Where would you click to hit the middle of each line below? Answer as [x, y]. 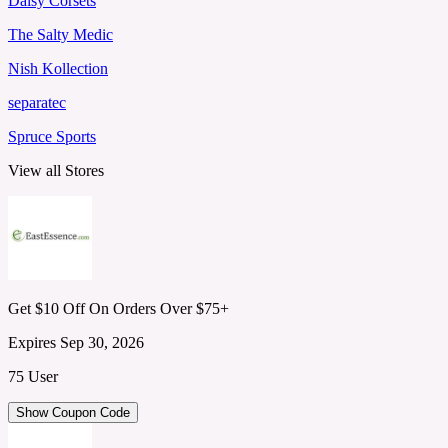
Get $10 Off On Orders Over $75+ [118, 308]
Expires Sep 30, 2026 [76, 342]
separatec [37, 102]
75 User [33, 376]
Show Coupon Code [73, 412]
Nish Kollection [58, 68]
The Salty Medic [60, 34]
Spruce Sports [52, 136]
